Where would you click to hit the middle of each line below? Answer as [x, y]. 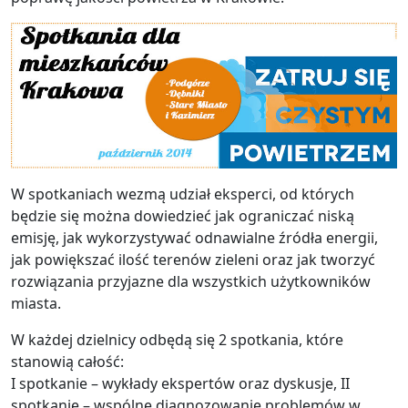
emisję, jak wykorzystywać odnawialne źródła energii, [194, 238]
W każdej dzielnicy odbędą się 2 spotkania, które [177, 340]
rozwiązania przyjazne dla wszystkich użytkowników [191, 282]
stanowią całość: [67, 362]
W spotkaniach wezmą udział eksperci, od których [183, 194]
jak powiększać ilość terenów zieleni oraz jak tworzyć [193, 260]
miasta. [36, 304]
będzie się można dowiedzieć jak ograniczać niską [183, 216]
